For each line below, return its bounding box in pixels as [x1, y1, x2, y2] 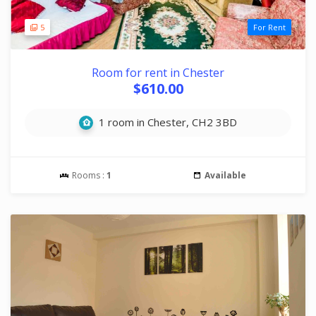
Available [204, 169, 246, 181]
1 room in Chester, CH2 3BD [96, 115, 237, 129]
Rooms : [70, 169, 107, 181]
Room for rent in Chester [92, 65, 224, 80]
